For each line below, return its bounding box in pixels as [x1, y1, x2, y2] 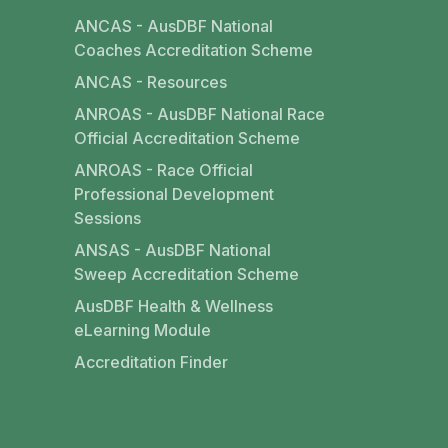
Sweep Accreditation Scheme [73, 264, 299, 284]
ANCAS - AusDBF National [73, 16, 273, 36]
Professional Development [73, 184, 274, 204]
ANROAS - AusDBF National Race [73, 104, 325, 124]
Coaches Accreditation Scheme [73, 40, 313, 60]
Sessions [73, 208, 141, 228]
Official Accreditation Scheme [73, 128, 300, 148]
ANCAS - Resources [73, 72, 227, 92]
